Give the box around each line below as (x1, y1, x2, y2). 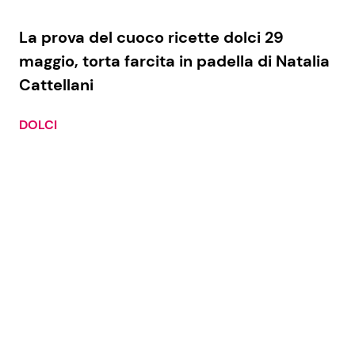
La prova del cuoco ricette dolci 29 (19, 26, 284, 48)
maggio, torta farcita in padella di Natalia (19, 50, 330, 71)
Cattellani (19, 74, 94, 95)
